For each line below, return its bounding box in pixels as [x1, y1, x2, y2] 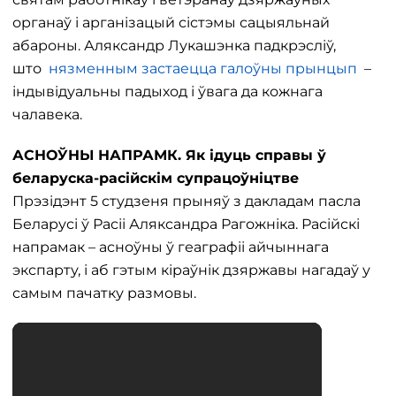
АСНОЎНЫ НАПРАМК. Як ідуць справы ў [12, 147, 326, 164]
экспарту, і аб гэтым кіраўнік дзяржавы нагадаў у [12, 262, 370, 278]
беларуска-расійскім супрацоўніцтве [12, 170, 299, 187]
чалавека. [12, 106, 82, 123]
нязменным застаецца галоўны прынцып [49, 60, 357, 77]
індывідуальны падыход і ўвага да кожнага [12, 83, 323, 100]
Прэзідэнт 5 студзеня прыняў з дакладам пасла [12, 193, 361, 209]
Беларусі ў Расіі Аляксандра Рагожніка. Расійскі [12, 216, 360, 232]
